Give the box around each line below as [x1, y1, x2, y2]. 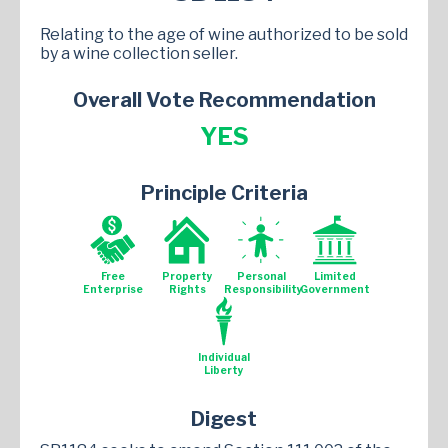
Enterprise [83, 282, 143, 295]
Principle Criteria [140, 180, 308, 205]
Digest [191, 406, 257, 431]
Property [161, 269, 213, 282]
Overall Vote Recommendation [72, 87, 376, 112]
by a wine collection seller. [40, 43, 238, 63]
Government [300, 282, 370, 295]
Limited [314, 269, 356, 282]
